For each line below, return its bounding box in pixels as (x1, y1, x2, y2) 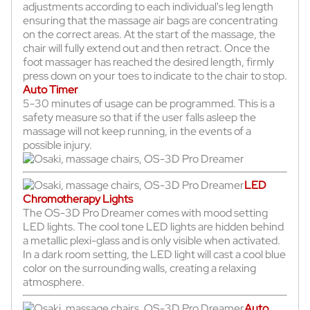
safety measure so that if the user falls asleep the (23, 109, 256, 125)
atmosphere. (23, 274, 84, 289)
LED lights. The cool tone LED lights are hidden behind (23, 219, 284, 234)
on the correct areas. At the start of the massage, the (23, 26, 275, 42)
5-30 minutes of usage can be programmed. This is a (23, 95, 275, 111)
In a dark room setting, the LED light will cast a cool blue (23, 246, 286, 262)
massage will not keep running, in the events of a (23, 123, 251, 138)
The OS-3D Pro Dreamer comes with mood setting (23, 205, 268, 220)
